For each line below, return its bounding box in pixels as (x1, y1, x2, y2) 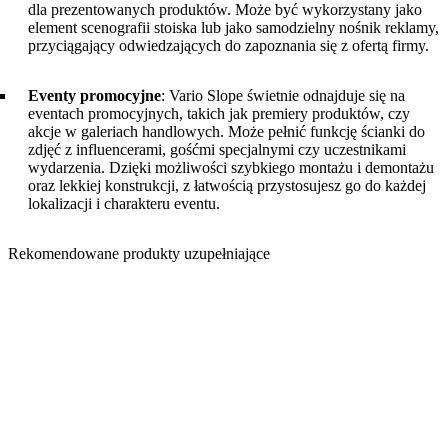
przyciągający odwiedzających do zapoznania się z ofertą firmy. (28, 36, 429, 54)
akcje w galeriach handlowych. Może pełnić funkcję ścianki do (28, 122, 425, 140)
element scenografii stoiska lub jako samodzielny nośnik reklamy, (28, 18, 439, 36)
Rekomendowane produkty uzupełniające (8, 244, 270, 262)
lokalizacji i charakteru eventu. (28, 194, 220, 212)
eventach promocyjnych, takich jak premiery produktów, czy (28, 104, 410, 122)
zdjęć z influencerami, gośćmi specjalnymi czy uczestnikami (28, 140, 406, 158)
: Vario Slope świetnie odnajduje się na (161, 86, 405, 104)
